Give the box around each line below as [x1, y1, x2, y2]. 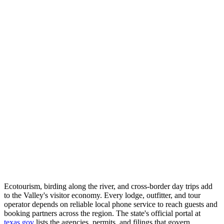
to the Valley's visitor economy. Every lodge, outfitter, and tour [4, 190, 200, 199]
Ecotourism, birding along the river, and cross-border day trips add [4, 181, 212, 190]
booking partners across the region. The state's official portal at [4, 208, 200, 217]
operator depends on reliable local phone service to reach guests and [4, 199, 217, 208]
